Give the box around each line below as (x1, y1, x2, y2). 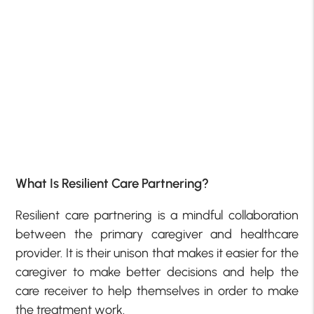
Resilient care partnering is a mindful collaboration (15, 207, 299, 223)
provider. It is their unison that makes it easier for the (15, 245, 299, 261)
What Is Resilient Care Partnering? (15, 175, 210, 192)
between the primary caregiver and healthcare (15, 226, 299, 242)
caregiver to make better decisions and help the (15, 264, 299, 280)
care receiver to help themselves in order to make (15, 282, 299, 299)
